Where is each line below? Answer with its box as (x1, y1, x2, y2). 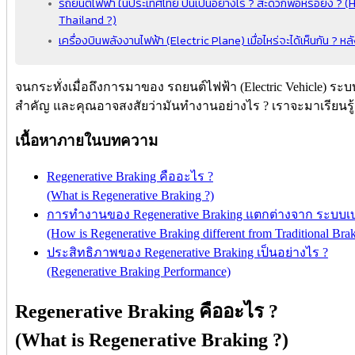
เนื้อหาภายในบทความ (15, 132, 158, 150)
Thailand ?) (59, 10, 116, 29)
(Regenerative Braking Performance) (47, 265, 231, 279)
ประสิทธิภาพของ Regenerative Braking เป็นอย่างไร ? (47, 246, 328, 260)
